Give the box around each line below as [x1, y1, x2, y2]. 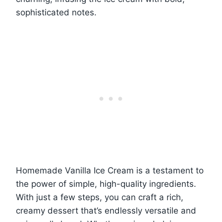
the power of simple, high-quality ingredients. [16, 178, 196, 189]
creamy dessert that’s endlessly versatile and [16, 205, 196, 216]
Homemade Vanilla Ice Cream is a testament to [16, 165, 204, 175]
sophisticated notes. [16, 7, 97, 17]
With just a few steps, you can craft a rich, [16, 192, 183, 202]
